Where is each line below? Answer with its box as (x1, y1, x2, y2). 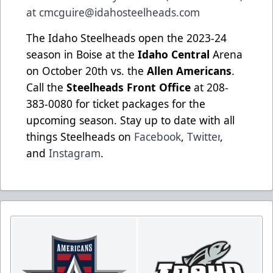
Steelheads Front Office (66, 80, 191, 95)
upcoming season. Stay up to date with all (26, 113, 235, 128)
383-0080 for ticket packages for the (26, 96, 205, 112)
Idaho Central (138, 47, 210, 62)
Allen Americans (147, 63, 232, 79)
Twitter (187, 129, 220, 144)
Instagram (49, 146, 101, 161)
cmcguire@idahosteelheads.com (39, 5, 200, 20)
